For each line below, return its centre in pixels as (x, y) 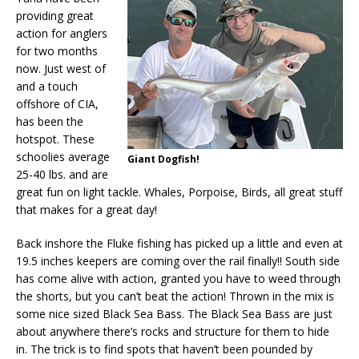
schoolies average (63, 157)
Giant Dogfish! (163, 159)
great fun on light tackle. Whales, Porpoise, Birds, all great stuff (179, 192)
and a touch (47, 87)
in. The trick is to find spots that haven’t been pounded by (164, 349)
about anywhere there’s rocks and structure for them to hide (173, 332)
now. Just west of (61, 69)
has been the (50, 122)
